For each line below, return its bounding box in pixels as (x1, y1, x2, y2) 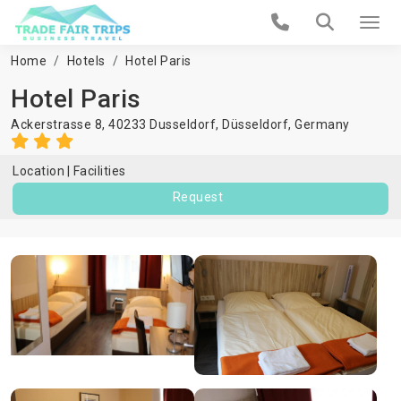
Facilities (73, 164, 126, 178)
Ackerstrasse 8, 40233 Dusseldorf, (11, 117, 222, 132)
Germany (294, 117, 350, 132)
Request (172, 190, 224, 204)
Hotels (66, 54, 106, 68)
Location (13, 164, 64, 178)
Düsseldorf (222, 117, 288, 132)
